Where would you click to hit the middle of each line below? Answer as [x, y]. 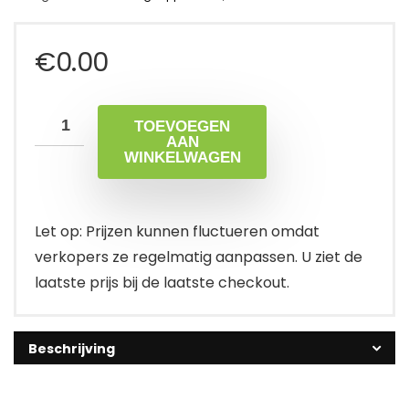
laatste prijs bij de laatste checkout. [162, 283]
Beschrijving [72, 349]
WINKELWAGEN [182, 158]
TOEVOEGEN [182, 127]
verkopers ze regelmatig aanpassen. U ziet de [199, 257]
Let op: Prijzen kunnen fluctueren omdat [177, 232]
